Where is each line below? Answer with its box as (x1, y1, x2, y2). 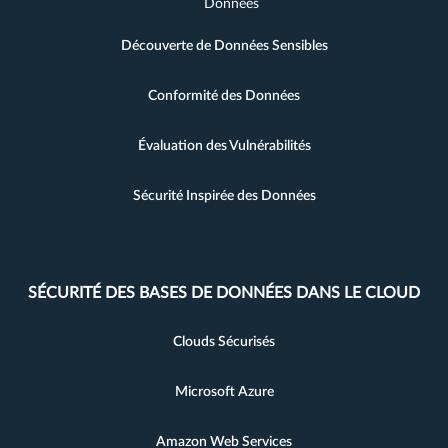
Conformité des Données (148, 89, 300, 104)
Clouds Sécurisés (173, 335, 275, 350)
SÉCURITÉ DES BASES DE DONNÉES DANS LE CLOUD (28, 285, 420, 302)
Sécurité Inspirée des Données (132, 189, 316, 204)
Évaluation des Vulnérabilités (137, 139, 311, 154)
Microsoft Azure (174, 385, 274, 400)
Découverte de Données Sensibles (120, 39, 328, 54)
